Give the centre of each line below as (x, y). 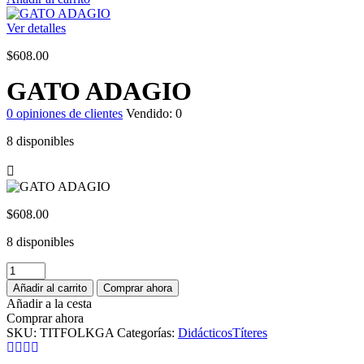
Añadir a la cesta (49, 304)
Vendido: (151, 114)
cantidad (27, 298)
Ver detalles (36, 28)
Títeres (250, 333)
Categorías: (147, 333)
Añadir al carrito (50, 288)
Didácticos (205, 333)
